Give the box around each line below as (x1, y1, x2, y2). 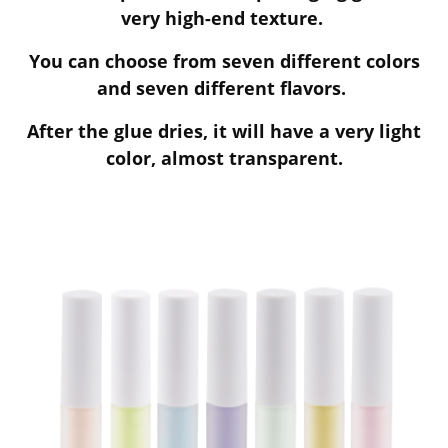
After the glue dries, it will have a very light (27, 119, 421, 144)
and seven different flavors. (97, 76, 351, 101)
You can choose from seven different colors (28, 49, 420, 74)
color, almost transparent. (105, 146, 343, 171)
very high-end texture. (120, 6, 328, 31)
